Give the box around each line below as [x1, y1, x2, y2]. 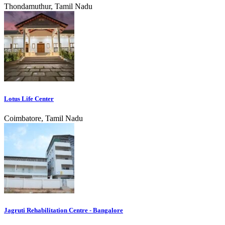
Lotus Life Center [4, 94, 54, 102]
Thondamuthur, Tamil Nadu [4, 2, 92, 11]
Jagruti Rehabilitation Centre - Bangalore [4, 206, 123, 214]
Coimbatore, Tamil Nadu [4, 114, 83, 123]
